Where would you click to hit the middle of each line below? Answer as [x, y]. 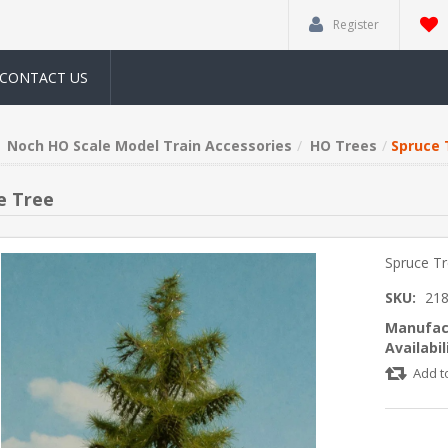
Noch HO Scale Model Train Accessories [149, 145]
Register [356, 24]
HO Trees [343, 145]
